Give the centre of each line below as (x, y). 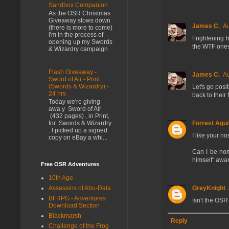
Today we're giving (74, 102)
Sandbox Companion (78, 5)
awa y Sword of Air (75, 109)
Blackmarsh (65, 215)
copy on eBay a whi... (78, 138)
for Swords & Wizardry (80, 123)
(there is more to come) (81, 28)
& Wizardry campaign (78, 49)
